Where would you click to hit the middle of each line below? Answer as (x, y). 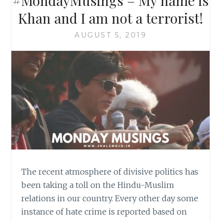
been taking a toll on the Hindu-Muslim (98, 185)
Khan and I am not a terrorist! (110, 18)
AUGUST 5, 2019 (110, 35)
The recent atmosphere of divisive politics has (110, 172)
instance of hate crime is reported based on (104, 212)
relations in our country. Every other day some (110, 199)
